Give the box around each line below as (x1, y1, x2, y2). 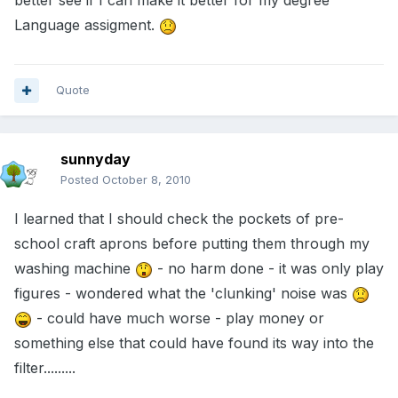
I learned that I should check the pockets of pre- (14, 210, 344, 228)
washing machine (14, 259, 135, 278)
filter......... (14, 359, 76, 378)
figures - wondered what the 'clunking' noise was (14, 284, 352, 303)
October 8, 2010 (102, 172, 191, 187)
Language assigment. (14, 16, 159, 35)
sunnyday (60, 150, 131, 169)
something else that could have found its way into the (14, 334, 374, 353)
